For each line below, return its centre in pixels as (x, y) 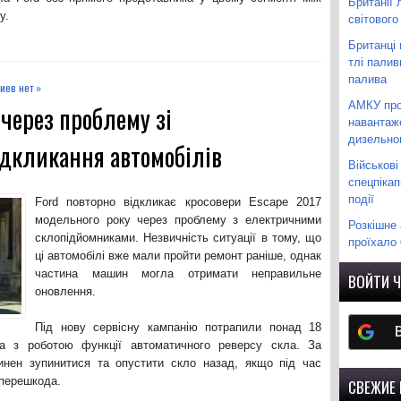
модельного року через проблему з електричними (178, 220)
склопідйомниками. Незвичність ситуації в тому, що (178, 238)
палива (367, 78)
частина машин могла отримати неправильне (178, 273)
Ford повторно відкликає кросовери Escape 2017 (178, 202)
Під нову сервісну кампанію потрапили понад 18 (178, 327)
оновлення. (65, 291)
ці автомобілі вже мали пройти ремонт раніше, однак (178, 256)
